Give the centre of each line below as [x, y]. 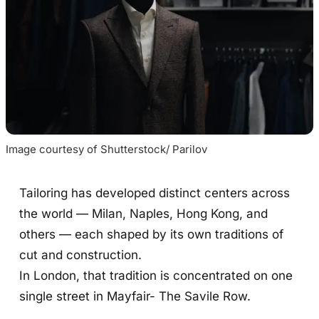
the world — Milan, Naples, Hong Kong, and [144, 214]
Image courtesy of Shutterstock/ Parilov [107, 149]
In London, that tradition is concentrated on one [156, 276]
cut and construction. [81, 255]
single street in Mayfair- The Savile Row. [135, 296]
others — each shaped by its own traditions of [152, 234]
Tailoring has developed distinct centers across [155, 193]
